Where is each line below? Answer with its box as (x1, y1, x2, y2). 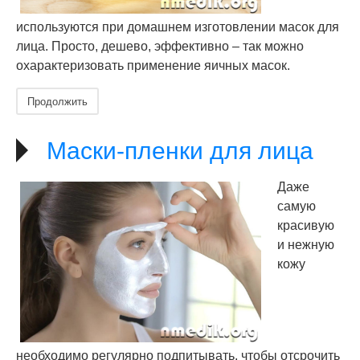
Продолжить (27, 93, 88, 108)
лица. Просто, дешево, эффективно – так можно (16, 39, 304, 53)
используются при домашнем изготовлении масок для (16, 20, 339, 34)
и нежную (277, 238, 334, 252)
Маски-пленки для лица (47, 137, 313, 164)
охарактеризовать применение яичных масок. (16, 59, 290, 72)
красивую (277, 219, 334, 232)
